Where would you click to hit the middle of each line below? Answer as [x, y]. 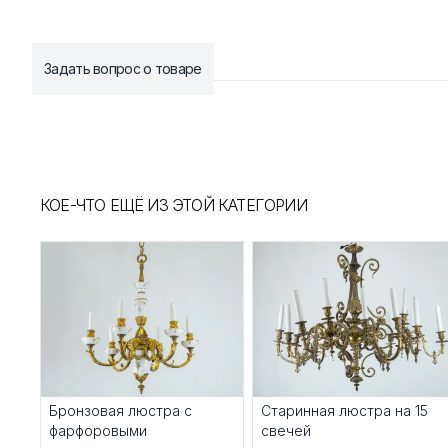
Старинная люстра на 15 [344, 411]
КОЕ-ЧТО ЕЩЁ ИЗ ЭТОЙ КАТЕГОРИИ [173, 205]
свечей [286, 431]
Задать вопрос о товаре [123, 68]
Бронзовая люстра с [120, 411]
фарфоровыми [98, 431]
